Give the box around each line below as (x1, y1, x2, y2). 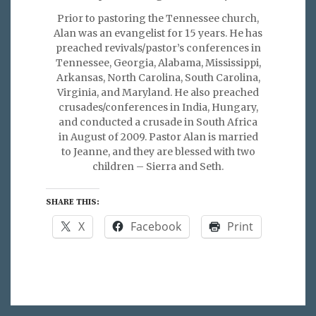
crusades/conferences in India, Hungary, (58, 100, 258, 114)
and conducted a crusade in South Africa (59, 115, 257, 128)
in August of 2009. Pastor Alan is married (58, 130, 258, 143)
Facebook (130, 218, 181, 234)
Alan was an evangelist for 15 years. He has (54, 26, 262, 39)
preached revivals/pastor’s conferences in (55, 41, 261, 54)
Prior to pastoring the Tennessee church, (57, 11, 259, 25)
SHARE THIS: (46, 196, 99, 207)
